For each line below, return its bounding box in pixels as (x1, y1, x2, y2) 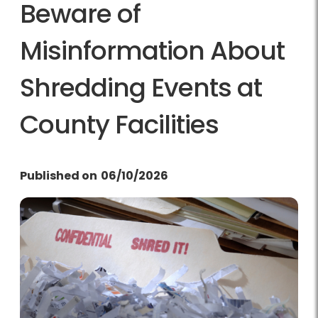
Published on (20, 168, 97, 185)
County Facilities (20, 106, 219, 143)
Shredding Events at (20, 70, 262, 106)
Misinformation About (20, 33, 285, 70)
